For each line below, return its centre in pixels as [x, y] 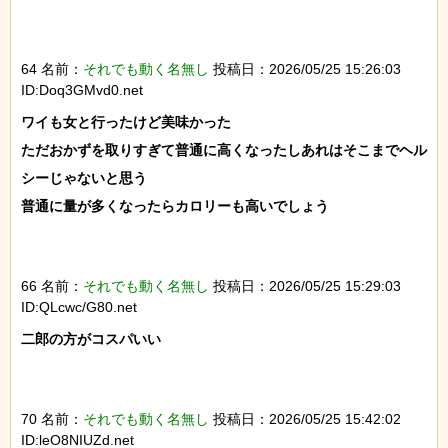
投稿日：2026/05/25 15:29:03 [305, 286]
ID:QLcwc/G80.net [79, 307]
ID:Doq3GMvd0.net [82, 90]
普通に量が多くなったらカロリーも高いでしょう [175, 206]
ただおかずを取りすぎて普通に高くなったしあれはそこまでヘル [224, 150]
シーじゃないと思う [84, 178]
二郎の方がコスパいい [91, 339]
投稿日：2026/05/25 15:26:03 [305, 69]
